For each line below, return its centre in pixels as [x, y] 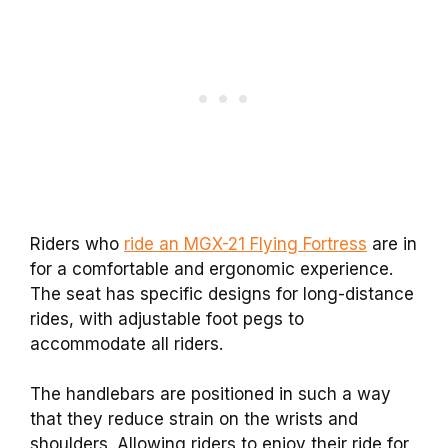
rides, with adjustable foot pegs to [167, 318]
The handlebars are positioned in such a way [210, 394]
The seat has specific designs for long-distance [222, 293]
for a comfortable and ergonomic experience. [211, 268]
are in [392, 243]
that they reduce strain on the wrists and [194, 419]
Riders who [77, 243]
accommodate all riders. [126, 343]
